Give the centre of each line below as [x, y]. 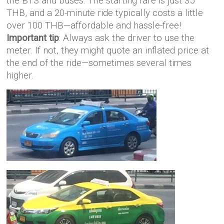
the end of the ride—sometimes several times [99, 63]
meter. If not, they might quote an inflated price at [108, 50]
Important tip [33, 38]
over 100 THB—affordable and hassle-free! [94, 25]
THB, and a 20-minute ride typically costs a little [105, 13]
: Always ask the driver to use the [127, 38]
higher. [20, 75]
